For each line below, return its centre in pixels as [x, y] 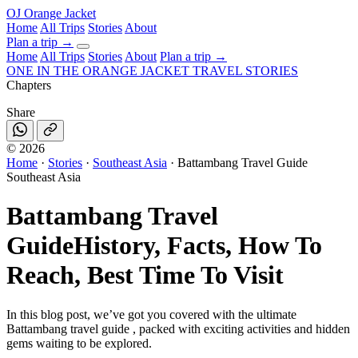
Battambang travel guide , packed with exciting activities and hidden [178, 328]
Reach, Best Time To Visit [145, 275]
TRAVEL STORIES [245, 71]
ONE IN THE [43, 71]
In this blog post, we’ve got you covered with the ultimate [151, 314]
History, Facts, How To [198, 246]
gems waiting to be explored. [79, 343]
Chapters [29, 85]
